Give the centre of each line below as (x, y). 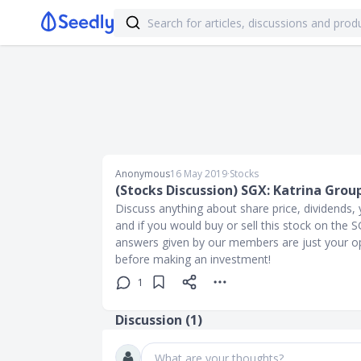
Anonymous (143, 174)
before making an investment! (193, 259)
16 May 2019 (199, 174)
